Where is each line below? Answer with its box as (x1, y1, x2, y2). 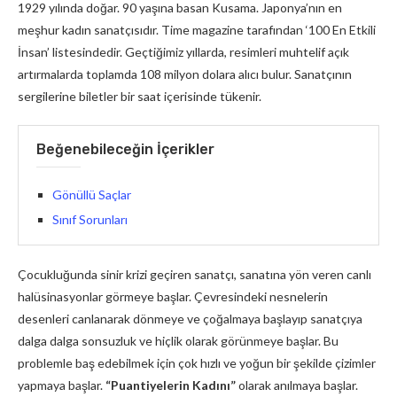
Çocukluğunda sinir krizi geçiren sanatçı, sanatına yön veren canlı (18, 267, 371, 282)
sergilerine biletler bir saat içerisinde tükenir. (18, 89, 261, 104)
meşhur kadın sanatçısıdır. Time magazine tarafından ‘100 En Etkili (18, 22, 376, 37)
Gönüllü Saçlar (52, 187, 131, 202)
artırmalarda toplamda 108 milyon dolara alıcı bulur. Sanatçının (18, 66, 352, 82)
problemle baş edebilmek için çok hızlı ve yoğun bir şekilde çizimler (18, 355, 376, 370)
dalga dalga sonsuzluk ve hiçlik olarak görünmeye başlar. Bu (18, 333, 339, 348)
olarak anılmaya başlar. (236, 378, 358, 393)
